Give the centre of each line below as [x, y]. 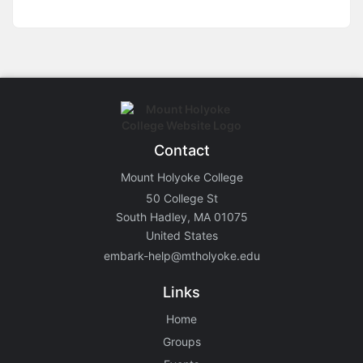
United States [181, 236]
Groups [181, 342]
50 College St [181, 199]
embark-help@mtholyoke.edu [181, 256]
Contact [181, 150]
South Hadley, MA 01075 [181, 217]
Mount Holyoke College [181, 177]
